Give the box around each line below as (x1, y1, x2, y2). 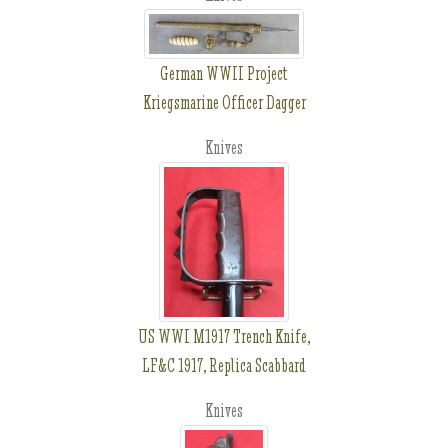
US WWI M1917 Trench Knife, (138, 325, 310, 348)
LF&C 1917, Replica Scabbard (142, 354, 306, 377)
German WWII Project (160, 62, 288, 85)
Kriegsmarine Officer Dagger (142, 91, 306, 114)
